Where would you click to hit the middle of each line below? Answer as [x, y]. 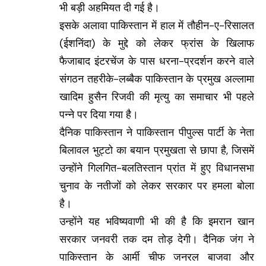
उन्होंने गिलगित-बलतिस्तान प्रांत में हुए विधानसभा [157, 168]
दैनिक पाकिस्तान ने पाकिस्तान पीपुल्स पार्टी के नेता [157, 133]
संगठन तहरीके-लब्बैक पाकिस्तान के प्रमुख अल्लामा [157, 79]
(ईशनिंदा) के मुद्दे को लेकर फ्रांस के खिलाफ [157, 44]
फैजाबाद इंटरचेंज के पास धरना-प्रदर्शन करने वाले [157, 61]
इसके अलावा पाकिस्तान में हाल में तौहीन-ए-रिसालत [157, 26]
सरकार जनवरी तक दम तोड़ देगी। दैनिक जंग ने [157, 240]
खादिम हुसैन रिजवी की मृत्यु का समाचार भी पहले [157, 97]
